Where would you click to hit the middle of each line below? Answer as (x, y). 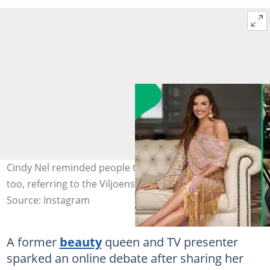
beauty (80, 241)
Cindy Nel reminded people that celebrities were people (133, 167)
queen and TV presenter (170, 241)
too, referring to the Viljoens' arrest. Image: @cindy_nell (132, 184)
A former (33, 241)
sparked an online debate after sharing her (125, 258)
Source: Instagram (48, 200)
